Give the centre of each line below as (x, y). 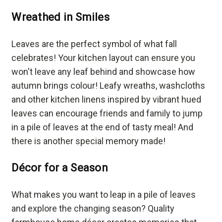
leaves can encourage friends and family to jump (107, 113)
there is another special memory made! (89, 141)
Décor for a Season (60, 168)
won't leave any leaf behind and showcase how (104, 72)
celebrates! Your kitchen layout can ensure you (104, 58)
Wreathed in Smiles (60, 17)
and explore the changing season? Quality (93, 209)
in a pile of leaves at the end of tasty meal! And (103, 127)
